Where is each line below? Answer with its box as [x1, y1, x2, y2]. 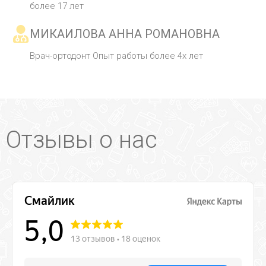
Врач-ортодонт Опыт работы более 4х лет [30, 50, 203, 62]
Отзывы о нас [6, 126, 157, 154]
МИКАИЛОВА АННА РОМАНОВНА [30, 27, 220, 42]
